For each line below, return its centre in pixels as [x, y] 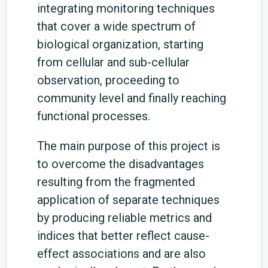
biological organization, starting [120, 44]
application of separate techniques [128, 200]
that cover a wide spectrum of [116, 26]
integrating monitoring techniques [126, 8]
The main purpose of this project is [129, 146]
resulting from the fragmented [116, 182]
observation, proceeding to [108, 80]
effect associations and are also [121, 254]
